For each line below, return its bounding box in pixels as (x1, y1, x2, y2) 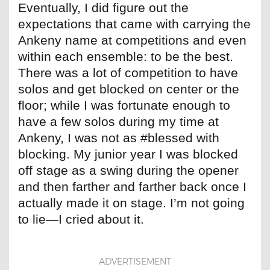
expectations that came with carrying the (18, 17, 251, 31)
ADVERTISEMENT (99, 256, 171, 268)
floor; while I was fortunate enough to (18, 98, 230, 113)
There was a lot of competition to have (18, 66, 238, 80)
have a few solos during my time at (18, 115, 219, 129)
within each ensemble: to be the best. (18, 49, 233, 64)
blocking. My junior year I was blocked (18, 147, 238, 162)
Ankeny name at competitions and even (18, 33, 246, 48)
